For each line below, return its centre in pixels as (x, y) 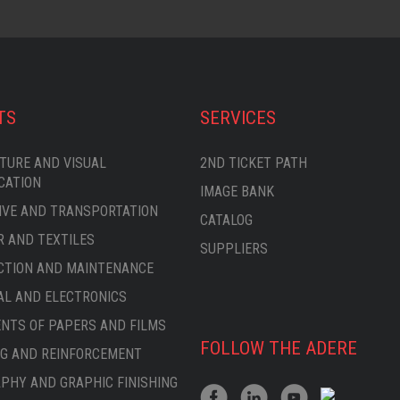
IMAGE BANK (237, 192)
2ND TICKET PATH (254, 163)
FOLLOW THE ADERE (279, 348)
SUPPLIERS (234, 249)
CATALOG (226, 220)
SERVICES (238, 118)
